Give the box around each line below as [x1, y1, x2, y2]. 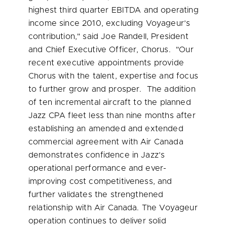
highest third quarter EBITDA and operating [28, 6, 199, 14]
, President [146, 32, 188, 41]
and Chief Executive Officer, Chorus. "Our [28, 46, 194, 54]
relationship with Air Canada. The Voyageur [28, 204, 198, 212]
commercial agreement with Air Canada [28, 138, 183, 146]
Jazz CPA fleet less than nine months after [28, 111, 196, 120]
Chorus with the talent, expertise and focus [28, 72, 198, 80]
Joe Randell [101, 32, 146, 41]
